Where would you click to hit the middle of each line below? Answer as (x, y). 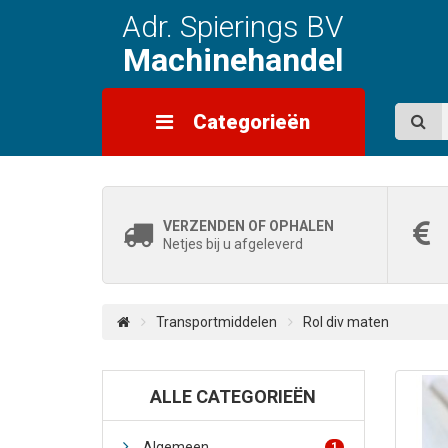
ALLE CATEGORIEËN (233, 396)
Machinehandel (233, 60)
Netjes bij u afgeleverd (233, 244)
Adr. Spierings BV (233, 26)
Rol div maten (346, 322)
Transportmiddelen (216, 322)
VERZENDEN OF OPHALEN (248, 226)
